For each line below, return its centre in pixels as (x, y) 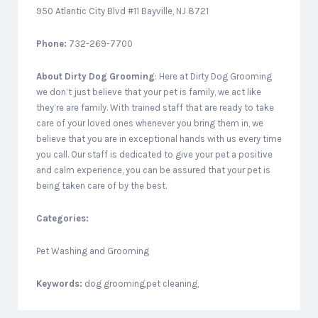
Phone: (51, 44)
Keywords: (60, 284)
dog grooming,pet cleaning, (142, 284)
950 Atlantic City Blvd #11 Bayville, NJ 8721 (122, 11)
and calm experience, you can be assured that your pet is (153, 170)
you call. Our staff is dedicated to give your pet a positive (154, 154)
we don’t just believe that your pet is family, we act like (149, 92)
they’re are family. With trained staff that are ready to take (155, 108)
